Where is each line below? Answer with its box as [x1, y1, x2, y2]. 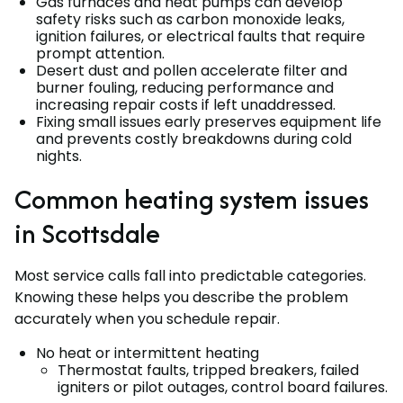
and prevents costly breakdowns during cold [36, 128, 352, 149]
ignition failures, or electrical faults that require [36, 25, 365, 47]
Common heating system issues [14, 179, 369, 219]
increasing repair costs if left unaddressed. [36, 94, 336, 115]
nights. [36, 145, 82, 166]
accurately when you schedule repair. [14, 308, 280, 329]
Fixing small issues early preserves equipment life [36, 111, 381, 132]
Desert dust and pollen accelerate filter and [36, 59, 347, 81]
